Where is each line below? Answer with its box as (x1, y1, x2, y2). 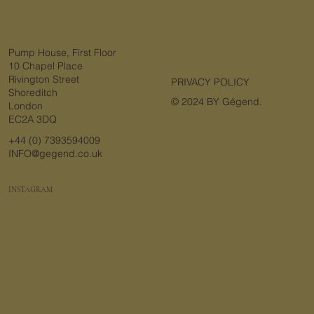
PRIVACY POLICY (171, 75, 250, 88)
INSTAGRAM (8, 185, 55, 195)
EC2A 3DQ (8, 112, 57, 125)
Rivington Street (8, 72, 79, 86)
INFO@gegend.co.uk (8, 147, 102, 161)
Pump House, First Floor (8, 46, 116, 59)
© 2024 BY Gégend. (171, 95, 263, 108)
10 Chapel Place (8, 59, 83, 72)
